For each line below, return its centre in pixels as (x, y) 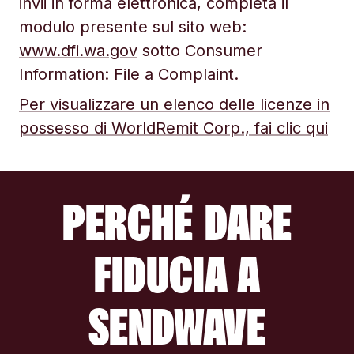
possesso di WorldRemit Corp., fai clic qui (173, 128)
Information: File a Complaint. (129, 74)
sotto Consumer (200, 51)
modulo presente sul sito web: (133, 27)
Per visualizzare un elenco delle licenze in (174, 104)
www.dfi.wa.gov (78, 51)
